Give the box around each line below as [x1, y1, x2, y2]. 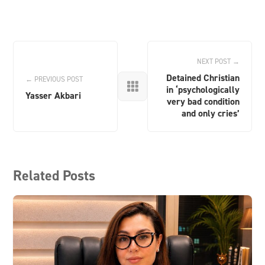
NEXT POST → [196, 56, 240, 66]
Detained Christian [166, 71, 240, 84]
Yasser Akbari [25, 89, 82, 102]
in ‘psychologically [166, 83, 240, 96]
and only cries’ [181, 106, 240, 119]
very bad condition [166, 95, 240, 108]
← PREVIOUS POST [25, 74, 83, 83]
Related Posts [13, 166, 96, 185]
